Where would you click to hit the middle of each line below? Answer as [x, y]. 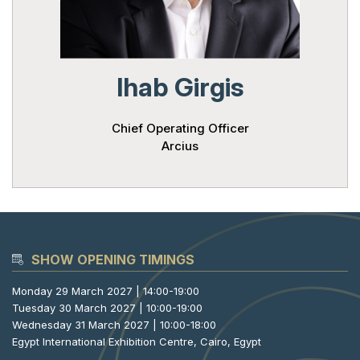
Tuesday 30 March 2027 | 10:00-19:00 [107, 308]
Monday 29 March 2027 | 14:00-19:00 [106, 291]
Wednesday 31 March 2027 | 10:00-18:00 [114, 325]
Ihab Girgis [180, 88]
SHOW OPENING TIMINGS [113, 260]
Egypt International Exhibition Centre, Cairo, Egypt [137, 342]
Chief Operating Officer [180, 129]
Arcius [180, 146]
